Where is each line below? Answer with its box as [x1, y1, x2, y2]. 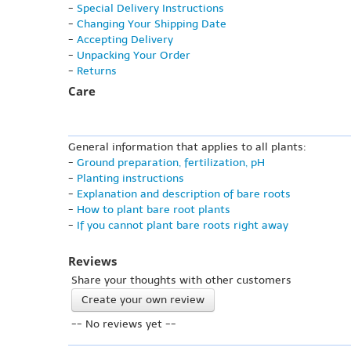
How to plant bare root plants [77, 203, 230, 217]
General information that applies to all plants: [68, 140, 306, 154]
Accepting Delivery [77, 33, 173, 47]
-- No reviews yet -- [71, 317, 176, 331]
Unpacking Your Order [77, 49, 190, 63]
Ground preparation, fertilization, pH [77, 156, 265, 170]
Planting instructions [77, 172, 184, 186]
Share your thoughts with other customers [71, 273, 291, 288]
